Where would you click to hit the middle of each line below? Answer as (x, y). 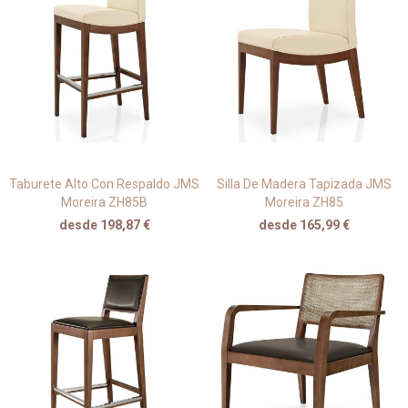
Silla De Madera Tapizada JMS (304, 184)
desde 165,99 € (304, 225)
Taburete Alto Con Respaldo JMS (104, 184)
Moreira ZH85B (104, 203)
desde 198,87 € (104, 225)
